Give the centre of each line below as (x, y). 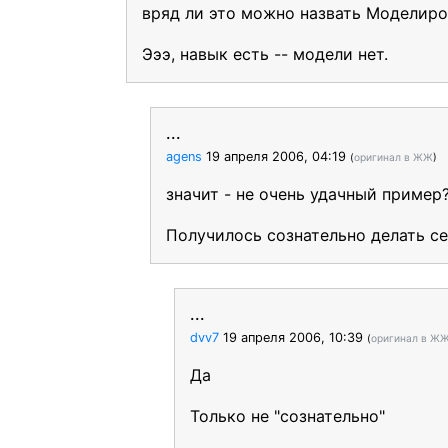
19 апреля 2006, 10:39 (293, 337)
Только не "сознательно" (287, 416)
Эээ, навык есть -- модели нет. (265, 54)
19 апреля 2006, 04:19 (276, 156)
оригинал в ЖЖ (393, 157)
